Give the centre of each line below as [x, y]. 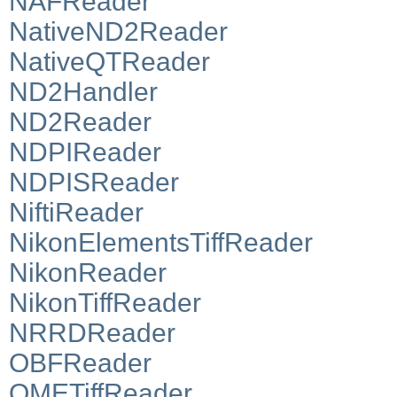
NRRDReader [92, 332]
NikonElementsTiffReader [161, 242]
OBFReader [80, 362]
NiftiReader [76, 212]
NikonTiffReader [105, 302]
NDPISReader [94, 182]
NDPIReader [85, 152]
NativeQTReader [109, 61]
